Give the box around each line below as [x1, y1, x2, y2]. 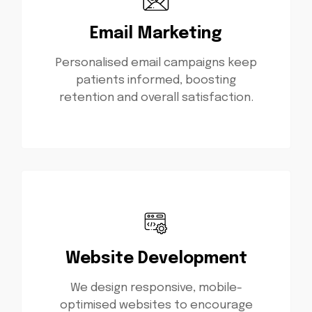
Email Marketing [90, 25, 222, 42]
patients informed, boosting [76, 74, 236, 86]
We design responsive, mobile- [70, 281, 242, 294]
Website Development [65, 250, 247, 267]
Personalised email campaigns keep [55, 56, 257, 69]
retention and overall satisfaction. [58, 91, 253, 104]
